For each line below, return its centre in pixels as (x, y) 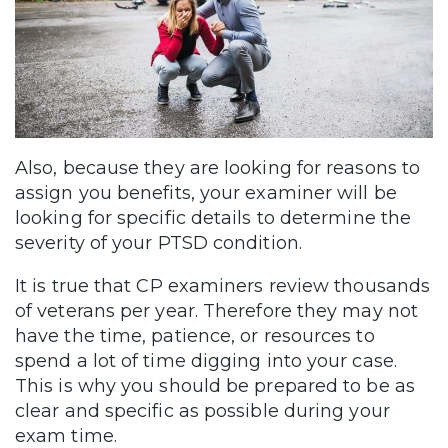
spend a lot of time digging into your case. (206, 360)
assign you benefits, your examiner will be (206, 192)
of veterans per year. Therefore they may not (216, 310)
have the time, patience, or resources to (195, 335)
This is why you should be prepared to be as (215, 385)
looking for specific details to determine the (213, 217)
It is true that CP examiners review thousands (223, 285)
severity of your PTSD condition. (161, 242)
